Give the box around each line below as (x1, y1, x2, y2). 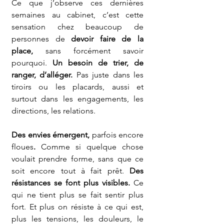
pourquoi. (11, 58, 52, 67)
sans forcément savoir (45, 46, 143, 55)
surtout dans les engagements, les (11, 94, 143, 103)
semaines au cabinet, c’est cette (11, 10, 143, 19)
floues (11, 142, 33, 151)
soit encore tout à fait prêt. (11, 166, 129, 175)
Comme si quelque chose (35, 142, 143, 151)
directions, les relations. (11, 106, 95, 115)
